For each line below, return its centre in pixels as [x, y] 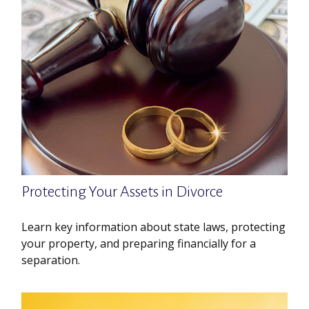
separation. [51, 260]
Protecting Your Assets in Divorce [122, 192]
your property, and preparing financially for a [139, 244]
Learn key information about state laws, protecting [154, 227]
